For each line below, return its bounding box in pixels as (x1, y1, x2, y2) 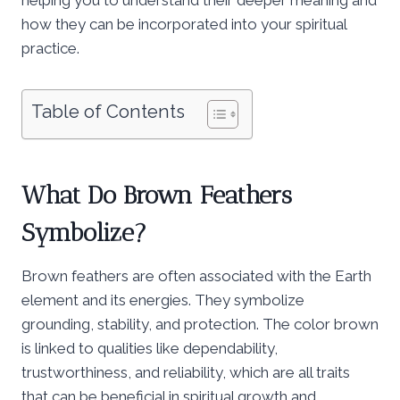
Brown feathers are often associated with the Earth (21, 266, 371, 285)
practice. (21, 38, 79, 57)
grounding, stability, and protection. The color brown (21, 314, 379, 333)
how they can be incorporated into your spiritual (21, 14, 346, 33)
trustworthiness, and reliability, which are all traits (21, 362, 350, 381)
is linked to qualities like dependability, (21, 338, 278, 357)
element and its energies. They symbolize (21, 290, 304, 309)
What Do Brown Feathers (21, 179, 292, 210)
